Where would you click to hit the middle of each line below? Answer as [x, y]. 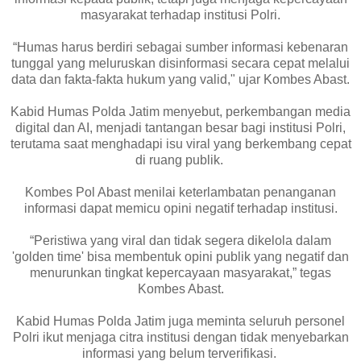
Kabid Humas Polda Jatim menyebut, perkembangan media [180, 111]
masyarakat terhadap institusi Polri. [180, 15]
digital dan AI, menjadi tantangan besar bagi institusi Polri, [180, 127]
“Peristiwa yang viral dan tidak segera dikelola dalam [180, 240]
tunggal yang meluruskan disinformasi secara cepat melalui [180, 63]
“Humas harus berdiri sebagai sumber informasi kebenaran [180, 47]
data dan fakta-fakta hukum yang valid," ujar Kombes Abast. [180, 79]
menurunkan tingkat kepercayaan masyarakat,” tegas [180, 272]
